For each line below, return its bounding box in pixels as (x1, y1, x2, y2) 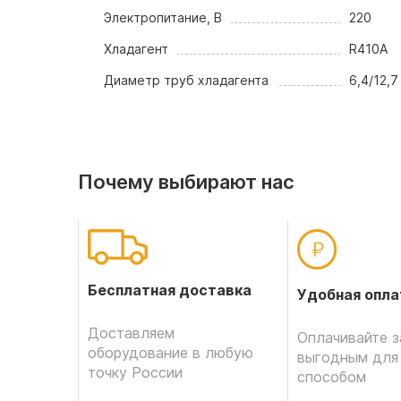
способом (296, 367, 366, 386)
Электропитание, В (104, 10, 223, 25)
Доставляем (88, 324, 175, 342)
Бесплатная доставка (88, 281, 252, 299)
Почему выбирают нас (78, 170, 294, 193)
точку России (88, 363, 183, 381)
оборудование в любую (88, 344, 253, 362)
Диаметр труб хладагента (104, 73, 269, 88)
